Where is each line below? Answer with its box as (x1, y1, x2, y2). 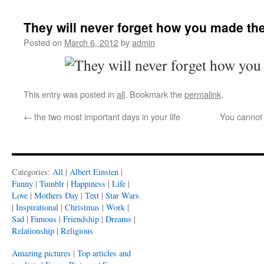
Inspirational (16, 202, 58, 213)
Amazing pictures (12, 247, 71, 259)
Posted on (24, 36, 62, 48)
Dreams (105, 213, 131, 225)
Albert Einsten (70, 166, 118, 177)
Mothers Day (34, 190, 78, 201)
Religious (61, 225, 93, 236)
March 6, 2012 (64, 36, 118, 48)
